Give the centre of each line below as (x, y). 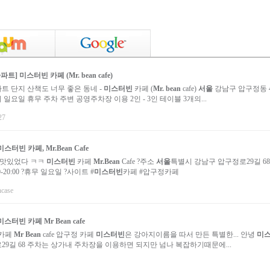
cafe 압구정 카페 (68, 234)
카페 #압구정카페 (151, 172)
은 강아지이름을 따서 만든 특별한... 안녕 (191, 234)
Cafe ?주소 (138, 162)
